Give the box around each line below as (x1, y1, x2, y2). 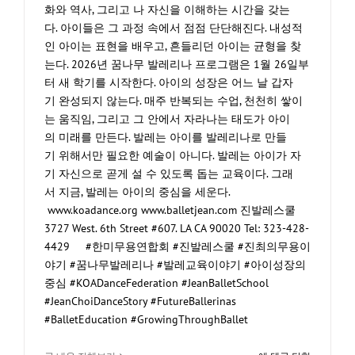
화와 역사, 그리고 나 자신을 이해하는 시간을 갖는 (44, 2, 290, 17)
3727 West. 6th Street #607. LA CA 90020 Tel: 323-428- (44, 221, 309, 236)
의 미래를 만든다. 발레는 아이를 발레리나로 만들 (44, 130, 287, 145)
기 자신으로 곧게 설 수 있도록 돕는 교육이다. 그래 (44, 166, 293, 181)
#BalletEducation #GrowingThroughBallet (44, 312, 248, 327)
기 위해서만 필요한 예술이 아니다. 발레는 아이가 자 (44, 148, 301, 163)
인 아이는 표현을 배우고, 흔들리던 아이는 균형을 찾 (44, 39, 301, 54)
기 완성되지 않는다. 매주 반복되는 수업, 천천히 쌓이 (44, 94, 303, 109)
